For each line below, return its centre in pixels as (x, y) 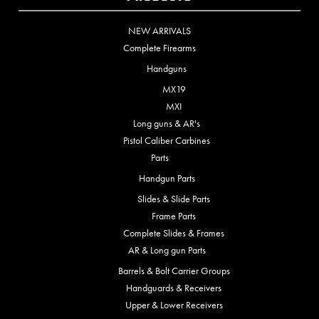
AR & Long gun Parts (167, 250)
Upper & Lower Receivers (174, 305)
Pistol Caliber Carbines (167, 141)
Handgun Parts (167, 178)
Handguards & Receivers (174, 288)
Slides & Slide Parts (174, 199)
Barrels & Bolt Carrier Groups (174, 271)
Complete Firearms (159, 48)
